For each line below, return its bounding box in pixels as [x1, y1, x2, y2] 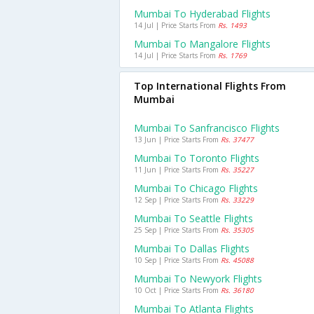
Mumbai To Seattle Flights [134, 212, 253, 225]
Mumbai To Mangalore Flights [134, 37, 271, 50]
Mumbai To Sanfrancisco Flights [134, 121, 280, 135]
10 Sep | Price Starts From [134, 255, 221, 265]
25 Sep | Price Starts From [134, 225, 221, 235]
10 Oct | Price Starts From [134, 285, 221, 295]
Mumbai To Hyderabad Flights [134, 7, 271, 20]
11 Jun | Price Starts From [134, 165, 221, 175]
